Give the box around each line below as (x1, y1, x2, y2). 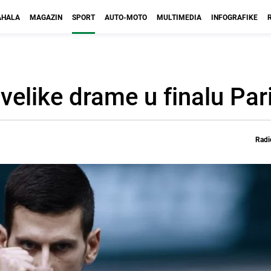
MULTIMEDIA (157, 12, 201, 22)
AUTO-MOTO (105, 12, 147, 22)
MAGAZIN (30, 12, 62, 22)
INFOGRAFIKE (211, 12, 258, 22)
